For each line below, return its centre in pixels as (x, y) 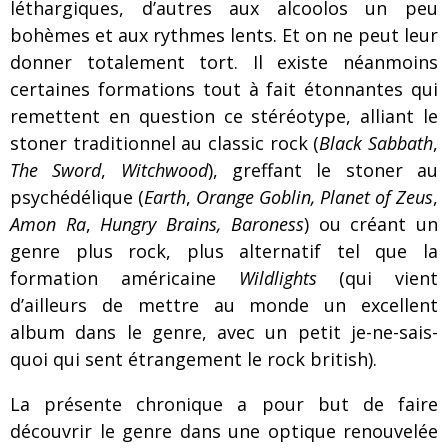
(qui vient (377, 278)
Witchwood (164, 170)
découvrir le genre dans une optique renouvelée (224, 431)
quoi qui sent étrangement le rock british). (193, 359)
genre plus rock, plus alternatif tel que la (224, 251)
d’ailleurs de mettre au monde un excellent (224, 305)
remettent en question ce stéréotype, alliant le (224, 116)
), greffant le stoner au (323, 170)
